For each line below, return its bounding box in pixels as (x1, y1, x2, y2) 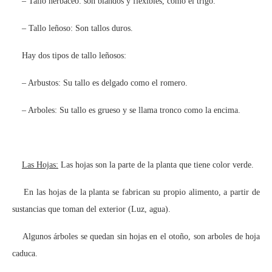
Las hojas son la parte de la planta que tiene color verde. (58, 160, 254, 169)
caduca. (12, 248, 38, 258)
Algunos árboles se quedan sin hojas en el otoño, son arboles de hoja (12, 231, 260, 241)
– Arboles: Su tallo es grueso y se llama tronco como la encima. (12, 105, 240, 115)
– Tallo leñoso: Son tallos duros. (12, 23, 133, 33)
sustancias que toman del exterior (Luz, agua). (12, 204, 171, 214)
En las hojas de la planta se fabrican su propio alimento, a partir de (12, 187, 260, 197)
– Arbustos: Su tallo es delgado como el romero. (12, 78, 188, 87)
